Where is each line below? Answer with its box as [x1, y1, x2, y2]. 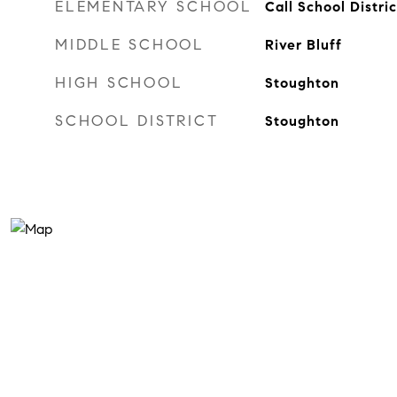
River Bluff [264, 36, 342, 53]
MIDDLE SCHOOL [55, 35, 205, 54]
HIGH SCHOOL [55, 74, 183, 92]
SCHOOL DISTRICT [55, 112, 219, 130]
